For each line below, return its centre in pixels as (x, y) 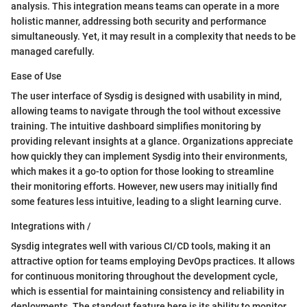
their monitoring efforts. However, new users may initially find (144, 187)
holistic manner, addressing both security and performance (139, 22)
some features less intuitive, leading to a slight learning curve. (146, 202)
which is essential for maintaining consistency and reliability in (148, 292)
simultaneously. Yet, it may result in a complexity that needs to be (153, 37)
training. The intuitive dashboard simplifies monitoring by (136, 126)
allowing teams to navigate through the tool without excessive (146, 111)
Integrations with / (51, 226)
